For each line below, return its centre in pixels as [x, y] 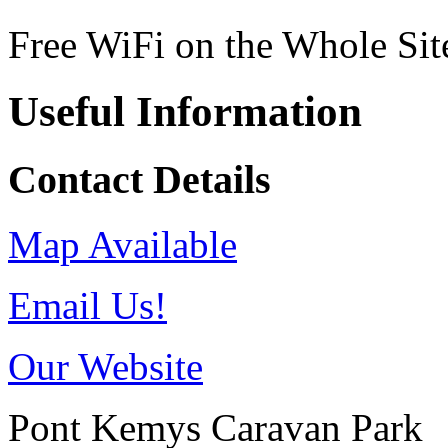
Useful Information [185, 112]
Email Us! [87, 305]
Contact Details [139, 180]
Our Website [105, 366]
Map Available [122, 244]
